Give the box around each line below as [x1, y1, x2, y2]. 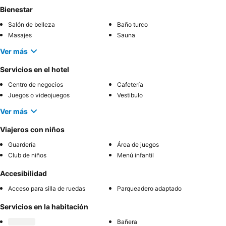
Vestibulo [117, 91, 143, 99]
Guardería [8, 141, 36, 149]
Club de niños [8, 151, 46, 159]
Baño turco [117, 21, 148, 29]
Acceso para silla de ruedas [8, 185, 85, 193]
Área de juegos [117, 141, 159, 149]
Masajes [8, 31, 32, 39]
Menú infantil [117, 151, 154, 159]
